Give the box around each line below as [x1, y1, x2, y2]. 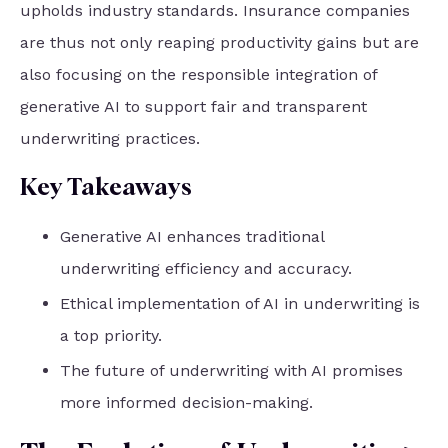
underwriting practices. [20, 128, 200, 148]
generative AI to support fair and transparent [20, 96, 367, 116]
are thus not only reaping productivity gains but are [20, 32, 419, 52]
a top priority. [60, 326, 162, 346]
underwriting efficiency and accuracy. [60, 258, 352, 278]
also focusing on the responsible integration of [20, 64, 377, 84]
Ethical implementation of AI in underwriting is [60, 294, 420, 314]
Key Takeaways [20, 175, 192, 200]
